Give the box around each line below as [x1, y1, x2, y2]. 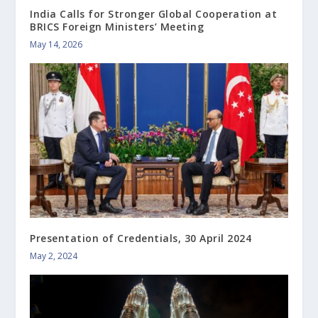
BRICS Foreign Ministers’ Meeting [30, 19, 204, 33]
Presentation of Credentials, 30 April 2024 [30, 231, 252, 245]
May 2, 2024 [30, 249, 78, 262]
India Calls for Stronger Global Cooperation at [30, 6, 278, 21]
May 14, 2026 [30, 38, 83, 50]
